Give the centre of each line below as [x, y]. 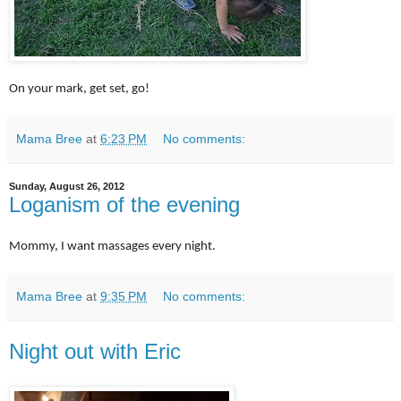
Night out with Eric [95, 352]
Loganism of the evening [124, 204]
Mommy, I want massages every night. [114, 247]
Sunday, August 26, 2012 [67, 187]
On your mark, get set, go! [79, 89]
